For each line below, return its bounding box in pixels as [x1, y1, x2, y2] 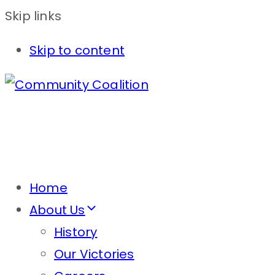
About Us [29, 201, 85, 219]
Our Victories [54, 246, 134, 263]
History [54, 223, 98, 241]
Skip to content [29, 42, 125, 59]
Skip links [5, 7, 61, 25]
